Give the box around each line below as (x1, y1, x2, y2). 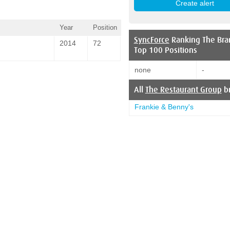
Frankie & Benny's (134, 102, 194, 111)
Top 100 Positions (133, 45, 197, 55)
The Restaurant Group (145, 85, 222, 94)
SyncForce (133, 35, 169, 45)
